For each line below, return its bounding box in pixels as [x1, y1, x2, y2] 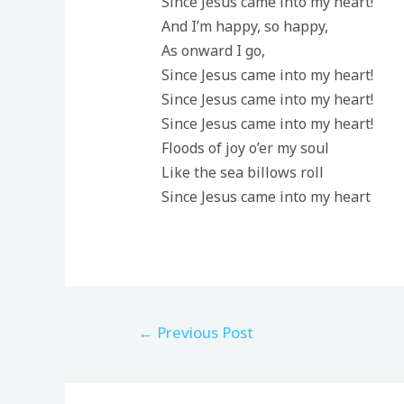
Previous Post [152, 322, 253, 344]
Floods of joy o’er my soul [161, 137, 329, 158]
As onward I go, [161, 40, 265, 60]
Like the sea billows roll [161, 161, 324, 182]
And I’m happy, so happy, [161, 15, 328, 36]
